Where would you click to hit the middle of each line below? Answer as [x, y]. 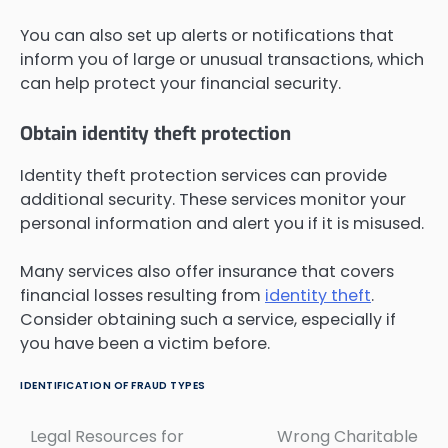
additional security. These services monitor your [213, 200]
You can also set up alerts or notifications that [207, 36]
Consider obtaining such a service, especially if [208, 320]
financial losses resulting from [142, 296]
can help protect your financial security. [180, 84]
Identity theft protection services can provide [203, 176]
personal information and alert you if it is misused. [222, 224]
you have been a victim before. [145, 344]
